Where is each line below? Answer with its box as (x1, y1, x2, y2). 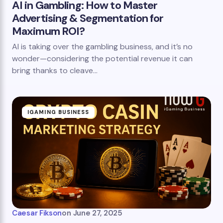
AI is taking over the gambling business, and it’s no (12, 41, 193, 52)
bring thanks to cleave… (12, 65, 98, 76)
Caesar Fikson (12, 208, 62, 218)
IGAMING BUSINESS (27, 109, 90, 115)
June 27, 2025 (73, 208, 122, 218)
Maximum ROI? (12, 24, 85, 38)
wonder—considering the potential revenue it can (12, 53, 193, 64)
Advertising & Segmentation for (12, 11, 164, 25)
